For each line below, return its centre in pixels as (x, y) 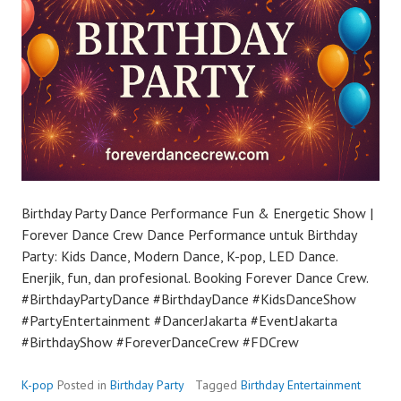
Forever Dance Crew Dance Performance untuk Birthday (189, 235)
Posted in (84, 385)
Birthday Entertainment (301, 385)
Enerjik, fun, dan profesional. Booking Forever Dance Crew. (195, 278)
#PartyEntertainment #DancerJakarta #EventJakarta (179, 321)
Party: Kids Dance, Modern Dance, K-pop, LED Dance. (179, 256)
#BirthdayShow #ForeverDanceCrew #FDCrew (160, 342)
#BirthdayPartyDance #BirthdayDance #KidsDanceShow (189, 299)
